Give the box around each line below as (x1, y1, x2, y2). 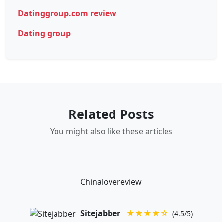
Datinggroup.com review (18, 7, 116, 19)
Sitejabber (80, 207, 120, 219)
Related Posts (68, 105, 154, 122)
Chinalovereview (80, 176, 142, 187)
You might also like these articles (50, 125, 172, 137)
